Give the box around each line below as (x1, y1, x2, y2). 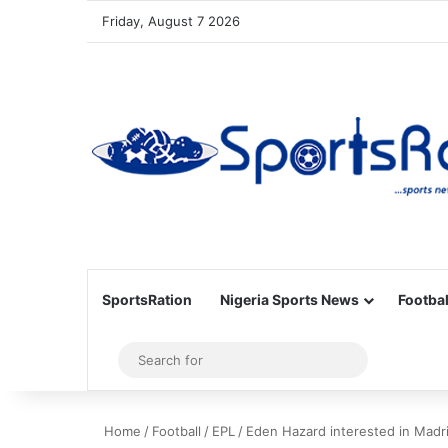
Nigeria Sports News (220, 291, 359, 308)
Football (152, 423, 201, 439)
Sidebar (111, 350, 169, 370)
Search (355, 350, 408, 369)
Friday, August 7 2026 (102, 13, 240, 29)
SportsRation (102, 291, 192, 308)
